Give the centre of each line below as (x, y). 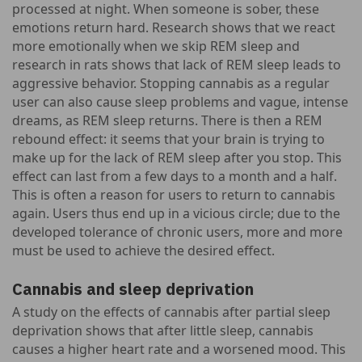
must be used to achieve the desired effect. (143, 250)
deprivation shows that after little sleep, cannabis (163, 330)
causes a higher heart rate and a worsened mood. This (179, 349)
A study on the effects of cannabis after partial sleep (171, 312)
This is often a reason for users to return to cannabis (174, 195)
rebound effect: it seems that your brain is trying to (168, 139)
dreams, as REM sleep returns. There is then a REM (167, 120)
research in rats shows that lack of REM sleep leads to (177, 65)
